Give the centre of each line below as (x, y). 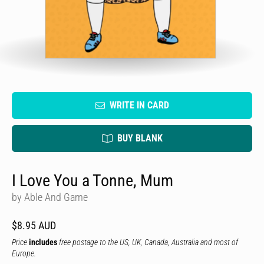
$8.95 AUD (34, 225)
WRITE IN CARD (139, 105)
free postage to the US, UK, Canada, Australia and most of (148, 242)
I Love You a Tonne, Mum (93, 181)
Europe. (24, 253)
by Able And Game (50, 197)
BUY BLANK (140, 138)
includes (43, 242)
